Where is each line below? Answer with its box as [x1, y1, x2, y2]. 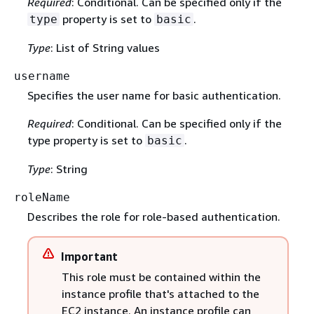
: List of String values [50, 40, 160, 55]
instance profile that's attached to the [61, 287, 259, 301]
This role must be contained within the [61, 270, 261, 284]
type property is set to [27, 132, 145, 147]
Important [60, 250, 118, 264]
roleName [14, 190, 70, 204]
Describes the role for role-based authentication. [27, 210, 280, 224]
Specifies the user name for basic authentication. [27, 88, 281, 102]
